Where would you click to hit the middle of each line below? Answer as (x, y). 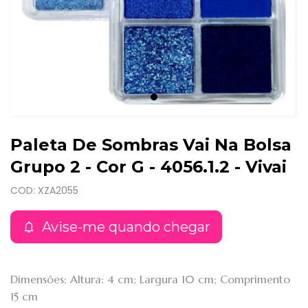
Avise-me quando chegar (124, 227)
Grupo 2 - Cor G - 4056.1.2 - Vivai (148, 167)
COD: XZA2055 (44, 191)
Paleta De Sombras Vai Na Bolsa (151, 145)
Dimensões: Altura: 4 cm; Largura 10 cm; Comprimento (150, 279)
